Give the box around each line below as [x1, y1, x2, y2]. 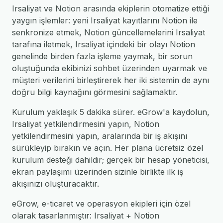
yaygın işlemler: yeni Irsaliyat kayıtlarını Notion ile [12, 15, 198, 25]
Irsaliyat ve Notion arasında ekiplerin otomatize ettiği [12, 3, 209, 13]
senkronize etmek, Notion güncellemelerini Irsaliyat [12, 27, 205, 37]
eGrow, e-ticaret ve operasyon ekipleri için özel [12, 199, 191, 209]
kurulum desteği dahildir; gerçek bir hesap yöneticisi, [12, 155, 210, 165]
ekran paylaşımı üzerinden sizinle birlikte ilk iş [12, 167, 183, 177]
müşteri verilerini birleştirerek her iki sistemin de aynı [12, 75, 209, 85]
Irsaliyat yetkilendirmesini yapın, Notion [12, 119, 159, 129]
